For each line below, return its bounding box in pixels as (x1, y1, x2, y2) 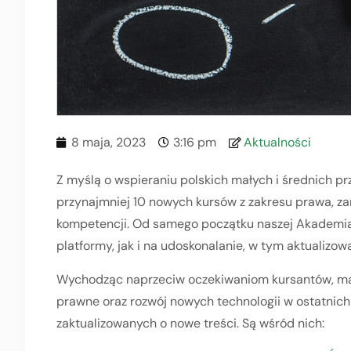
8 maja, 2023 (71, 134, 146, 151)
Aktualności (244, 134, 311, 151)
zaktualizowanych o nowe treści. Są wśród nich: (56, 314, 324, 331)
